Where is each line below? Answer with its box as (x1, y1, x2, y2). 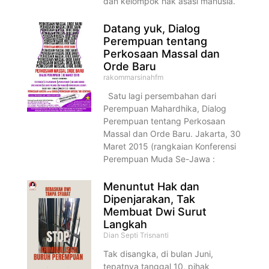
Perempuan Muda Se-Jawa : (103, 154, 216, 165)
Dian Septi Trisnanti (103, 231, 169, 240)
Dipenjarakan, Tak (103, 193, 196, 206)
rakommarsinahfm (103, 73, 164, 82)
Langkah (103, 218, 148, 231)
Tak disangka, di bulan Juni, (103, 249, 214, 259)
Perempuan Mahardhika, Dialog (103, 103, 227, 114)
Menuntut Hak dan (103, 180, 200, 193)
